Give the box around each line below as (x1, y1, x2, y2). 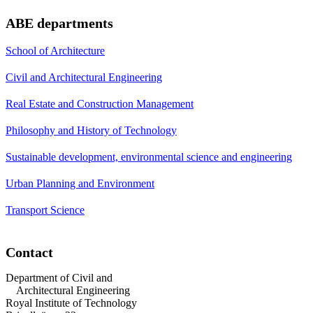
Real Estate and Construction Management (6, 97, 194, 110)
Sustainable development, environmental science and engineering (6, 150, 292, 163)
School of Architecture (6, 44, 105, 57)
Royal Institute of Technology (6, 296, 137, 309)
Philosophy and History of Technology (6, 124, 177, 136)
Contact (6, 244, 53, 260)
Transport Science (6, 203, 85, 216)
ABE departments (6, 15, 113, 31)
